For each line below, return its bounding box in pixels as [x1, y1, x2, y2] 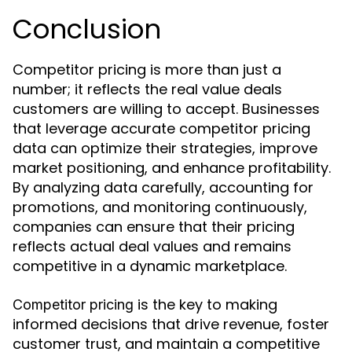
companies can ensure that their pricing [13, 217, 295, 236]
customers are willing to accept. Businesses [13, 99, 320, 119]
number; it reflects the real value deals [13, 79, 282, 99]
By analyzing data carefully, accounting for [13, 178, 313, 197]
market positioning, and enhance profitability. [13, 158, 331, 178]
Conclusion [13, 10, 161, 48]
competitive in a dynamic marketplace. [13, 256, 287, 276]
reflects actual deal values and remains [13, 236, 291, 256]
